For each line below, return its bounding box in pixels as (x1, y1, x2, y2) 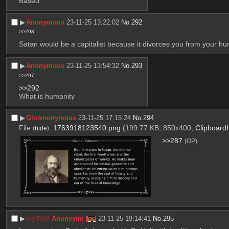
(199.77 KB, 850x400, (122, 124, 195, 132)
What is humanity (18, 91, 75, 100)
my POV (26, 215, 50, 223)
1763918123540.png (53, 124, 121, 132)
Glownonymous (26, 113, 77, 122)
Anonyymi (52, 215, 84, 223)
